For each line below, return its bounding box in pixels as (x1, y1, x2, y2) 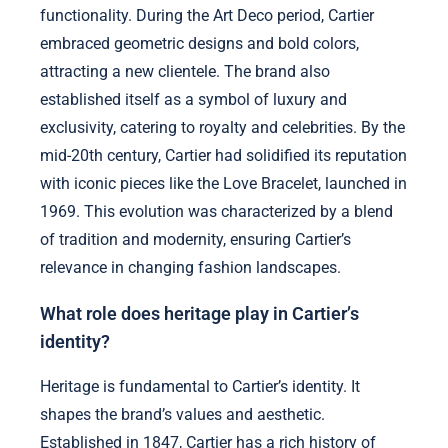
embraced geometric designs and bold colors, (40, 34, 359, 54)
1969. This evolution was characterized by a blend (40, 202, 393, 222)
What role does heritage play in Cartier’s (40, 303, 359, 324)
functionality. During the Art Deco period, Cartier (40, 6, 374, 26)
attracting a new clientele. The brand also (40, 62, 330, 82)
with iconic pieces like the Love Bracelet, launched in (40, 174, 407, 194)
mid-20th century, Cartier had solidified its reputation (40, 146, 407, 166)
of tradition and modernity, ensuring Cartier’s (40, 230, 351, 250)
